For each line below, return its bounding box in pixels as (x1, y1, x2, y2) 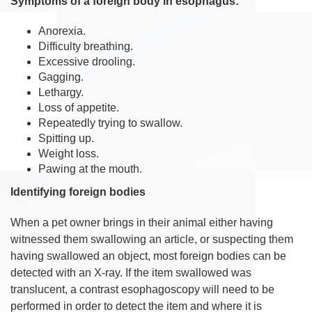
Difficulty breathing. (38, 40, 136, 52)
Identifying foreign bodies (10, 185, 146, 198)
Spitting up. (38, 132, 97, 144)
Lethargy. (38, 86, 86, 98)
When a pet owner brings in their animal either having (10, 216, 273, 228)
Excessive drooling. (38, 55, 138, 68)
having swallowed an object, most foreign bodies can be (10, 249, 286, 262)
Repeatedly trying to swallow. (38, 116, 185, 129)
